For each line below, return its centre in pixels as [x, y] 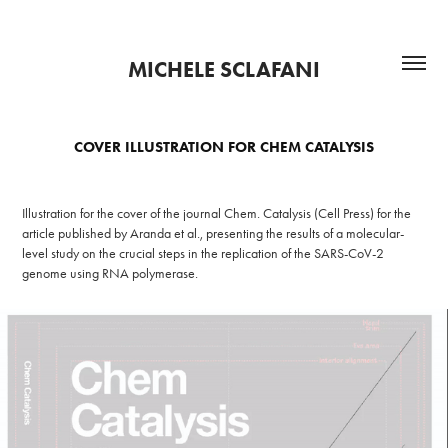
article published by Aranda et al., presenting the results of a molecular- [213, 233]
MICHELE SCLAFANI [224, 69]
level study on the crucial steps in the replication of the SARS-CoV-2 [203, 253]
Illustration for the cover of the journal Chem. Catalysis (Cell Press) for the [217, 213]
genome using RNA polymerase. [110, 273]
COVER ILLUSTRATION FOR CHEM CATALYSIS [224, 147]
